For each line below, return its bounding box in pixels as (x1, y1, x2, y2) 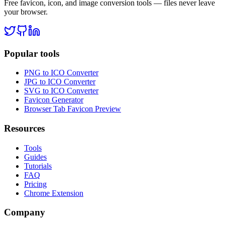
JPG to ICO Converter (24, 77, 95, 86)
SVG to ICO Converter (24, 86, 98, 95)
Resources (4, 123, 45, 134)
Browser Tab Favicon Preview (24, 104, 121, 114)
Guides (24, 152, 47, 161)
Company (4, 207, 45, 218)
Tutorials (24, 161, 52, 170)
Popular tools (4, 48, 59, 59)
